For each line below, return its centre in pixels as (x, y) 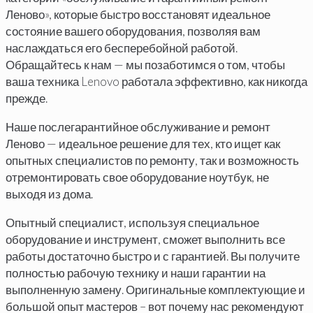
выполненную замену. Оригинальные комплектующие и (155, 290)
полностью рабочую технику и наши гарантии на (136, 273)
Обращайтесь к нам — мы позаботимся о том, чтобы (145, 65)
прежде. (27, 99)
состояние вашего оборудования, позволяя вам (133, 31)
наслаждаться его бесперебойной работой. (122, 48)
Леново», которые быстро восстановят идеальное (138, 15)
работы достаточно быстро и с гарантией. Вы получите (153, 256)
